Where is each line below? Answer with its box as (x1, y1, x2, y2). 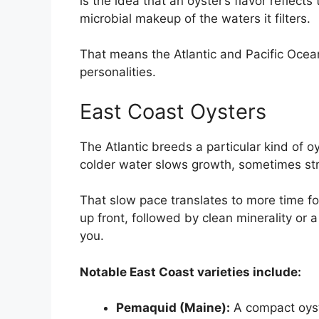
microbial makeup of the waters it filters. (80, 11, 310, 26)
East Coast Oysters (80, 98, 266, 124)
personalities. (80, 65, 156, 80)
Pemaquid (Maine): (116, 300, 230, 315)
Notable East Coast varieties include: (80, 264, 301, 279)
